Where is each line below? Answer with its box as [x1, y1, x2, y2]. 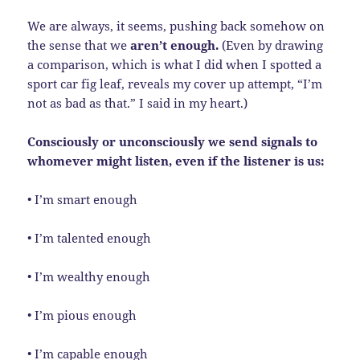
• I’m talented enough [27, 229, 152, 246]
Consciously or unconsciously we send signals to [27, 133, 318, 149]
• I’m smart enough [27, 190, 138, 207]
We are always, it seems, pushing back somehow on [27, 17, 325, 34]
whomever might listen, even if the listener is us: [27, 152, 325, 169]
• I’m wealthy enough [27, 268, 151, 284]
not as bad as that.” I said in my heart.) [27, 94, 248, 111]
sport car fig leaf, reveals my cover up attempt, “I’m [27, 75, 323, 92]
